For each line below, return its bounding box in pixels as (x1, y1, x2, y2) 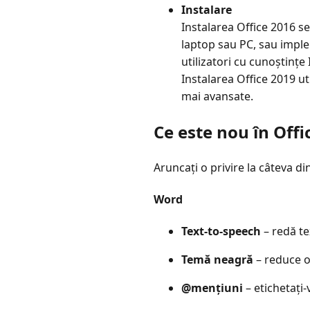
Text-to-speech (181, 224, 261, 239)
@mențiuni (181, 280, 243, 296)
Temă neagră (181, 252, 253, 268)
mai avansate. (181, 88, 253, 104)
